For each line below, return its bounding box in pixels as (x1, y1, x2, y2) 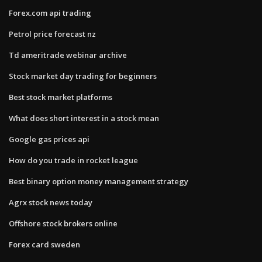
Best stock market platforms (9, 91, 112, 102)
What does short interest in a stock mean (9, 112, 159, 123)
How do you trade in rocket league (9, 154, 138, 166)
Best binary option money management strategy (9, 175, 188, 187)
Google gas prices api (9, 133, 89, 144)
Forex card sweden (9, 239, 80, 250)
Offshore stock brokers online (9, 218, 118, 229)
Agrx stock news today (9, 196, 92, 208)
